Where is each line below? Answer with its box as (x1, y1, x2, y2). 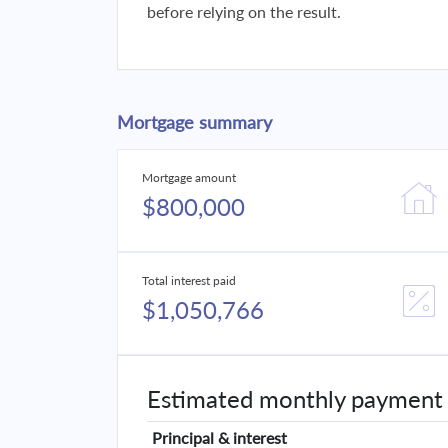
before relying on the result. (147, 2, 341, 21)
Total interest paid (142, 273, 236, 288)
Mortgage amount (142, 170, 236, 185)
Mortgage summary (117, 111, 272, 133)
